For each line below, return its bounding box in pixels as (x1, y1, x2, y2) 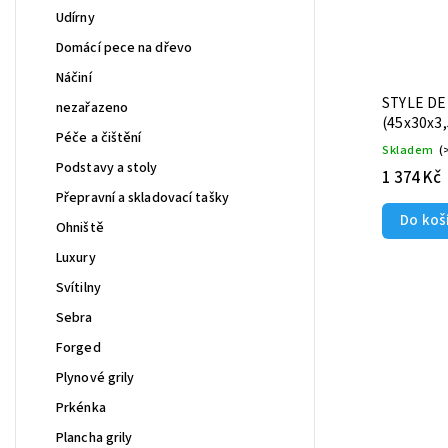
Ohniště (56, 217, 104, 238)
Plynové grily (56, 367, 135, 388)
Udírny (56, 7, 95, 28)
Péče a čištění (56, 127, 142, 148)
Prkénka (56, 397, 106, 418)
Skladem (382, 141, 434, 160)
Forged (56, 337, 101, 358)
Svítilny (56, 277, 101, 298)
